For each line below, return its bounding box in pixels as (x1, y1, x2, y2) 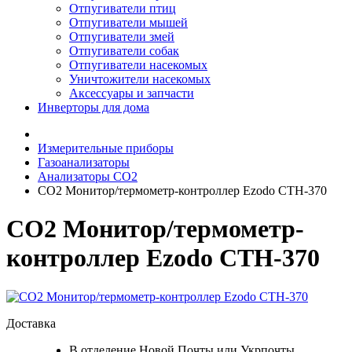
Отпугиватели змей (69, 30, 174, 43)
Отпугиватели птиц (69, 2, 176, 15)
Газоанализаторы (38, 156, 130, 169)
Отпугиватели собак (69, 44, 179, 57)
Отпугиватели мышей (69, 16, 188, 29)
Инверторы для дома (38, 101, 149, 114)
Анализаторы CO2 (38, 170, 137, 183)
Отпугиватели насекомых (69, 58, 207, 71)
